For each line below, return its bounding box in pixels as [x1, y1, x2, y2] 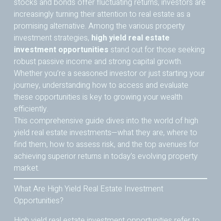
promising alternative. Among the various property [14, 20, 185, 33]
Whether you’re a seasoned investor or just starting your [14, 68, 205, 80]
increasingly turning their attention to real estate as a [14, 8, 190, 21]
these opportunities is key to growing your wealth [14, 91, 183, 104]
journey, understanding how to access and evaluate [14, 79, 188, 92]
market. [14, 162, 39, 175]
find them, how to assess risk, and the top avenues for [14, 139, 199, 151]
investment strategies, [14, 32, 91, 44]
